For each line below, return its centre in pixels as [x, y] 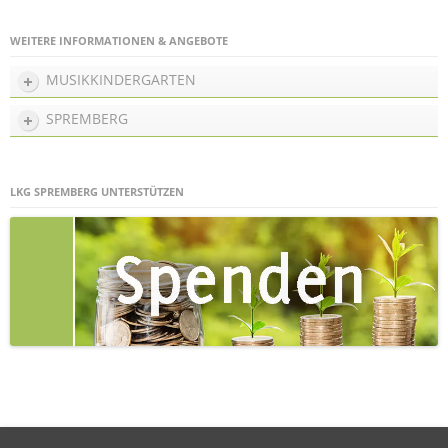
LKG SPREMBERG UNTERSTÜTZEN [97, 192]
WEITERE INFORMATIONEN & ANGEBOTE [119, 41]
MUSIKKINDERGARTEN [121, 80]
